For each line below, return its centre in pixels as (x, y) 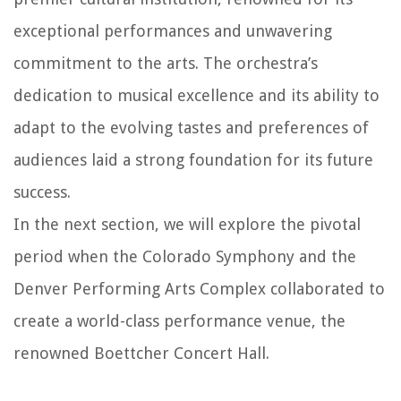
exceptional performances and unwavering (173, 30)
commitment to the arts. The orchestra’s (166, 63)
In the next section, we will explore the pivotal (187, 224)
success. (42, 192)
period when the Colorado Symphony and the (185, 256)
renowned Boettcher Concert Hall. (141, 353)
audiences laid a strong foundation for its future (193, 159)
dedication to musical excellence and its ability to (196, 95)
